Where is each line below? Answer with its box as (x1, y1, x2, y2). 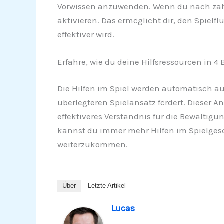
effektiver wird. (57, 29, 114, 39)
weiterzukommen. (57, 139, 128, 150)
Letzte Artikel (87, 182, 126, 190)
